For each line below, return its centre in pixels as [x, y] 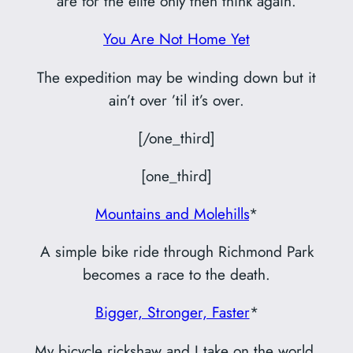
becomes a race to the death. [176, 275]
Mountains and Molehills [172, 214]
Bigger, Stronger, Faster [172, 312]
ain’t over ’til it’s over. [176, 100]
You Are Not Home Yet [176, 39]
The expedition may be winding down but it [176, 77]
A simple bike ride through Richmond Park [176, 252]
